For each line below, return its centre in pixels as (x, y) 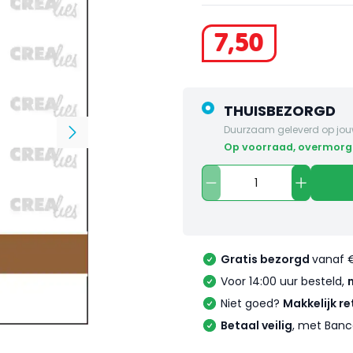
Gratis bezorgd (266, 260)
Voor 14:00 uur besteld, (284, 282)
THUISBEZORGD (280, 111)
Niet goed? (252, 304)
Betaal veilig (256, 326)
